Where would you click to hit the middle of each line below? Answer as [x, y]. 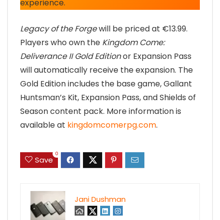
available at [44, 125]
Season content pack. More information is [101, 111]
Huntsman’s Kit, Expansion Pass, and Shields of [108, 97]
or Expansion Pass [156, 56]
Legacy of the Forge [58, 28]
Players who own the [61, 42]
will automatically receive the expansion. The [107, 70]
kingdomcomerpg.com [112, 125]
